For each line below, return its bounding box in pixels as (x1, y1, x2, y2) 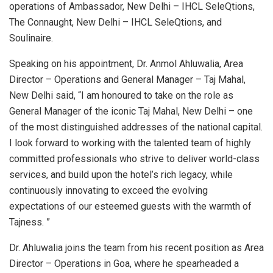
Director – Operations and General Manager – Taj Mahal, (9, 74, 246, 86)
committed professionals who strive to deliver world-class (9, 153, 260, 165)
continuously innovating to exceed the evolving (9, 185, 208, 197)
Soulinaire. (9, 32, 53, 44)
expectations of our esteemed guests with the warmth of (9, 200, 252, 213)
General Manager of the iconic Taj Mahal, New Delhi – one (9, 105, 253, 118)
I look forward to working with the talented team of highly (9, 137, 251, 149)
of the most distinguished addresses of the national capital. (9, 121, 263, 133)
